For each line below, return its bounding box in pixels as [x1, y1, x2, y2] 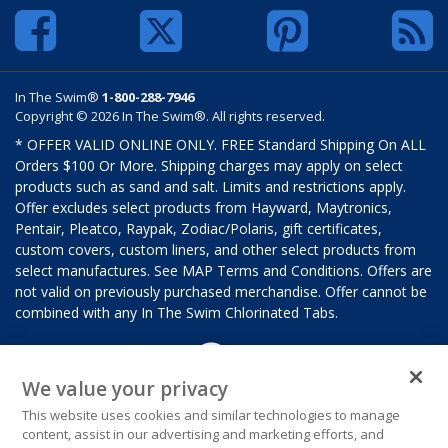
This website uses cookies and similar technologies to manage [22, 406, 401, 424]
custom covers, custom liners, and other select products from [15, 239, 416, 259]
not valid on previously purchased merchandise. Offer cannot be [15, 281, 427, 301]
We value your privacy [22, 375, 229, 402]
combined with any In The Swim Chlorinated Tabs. [15, 302, 338, 322]
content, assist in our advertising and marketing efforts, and [22, 425, 385, 443]
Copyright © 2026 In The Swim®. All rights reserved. [15, 106, 325, 125]
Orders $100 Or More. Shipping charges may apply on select [15, 155, 403, 175]
